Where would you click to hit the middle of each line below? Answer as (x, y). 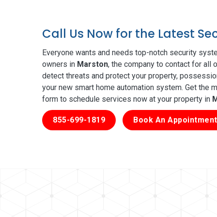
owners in (60, 64)
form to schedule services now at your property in (127, 99)
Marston (93, 64)
